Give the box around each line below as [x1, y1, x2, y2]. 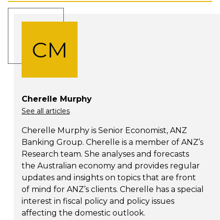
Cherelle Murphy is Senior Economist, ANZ [22, 126, 187, 136]
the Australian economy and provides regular [22, 161, 200, 171]
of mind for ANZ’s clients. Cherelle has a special [22, 185, 204, 194]
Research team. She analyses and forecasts [22, 149, 189, 159]
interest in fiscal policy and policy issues [22, 196, 174, 206]
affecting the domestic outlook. [22, 208, 147, 218]
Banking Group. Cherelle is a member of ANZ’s [22, 137, 203, 147]
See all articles [22, 107, 70, 116]
